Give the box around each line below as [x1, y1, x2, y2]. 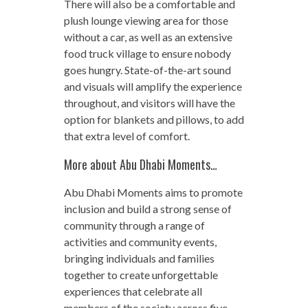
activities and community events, [63, 234, 217, 248]
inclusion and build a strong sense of [63, 201, 232, 215]
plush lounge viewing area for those [63, 13, 228, 27]
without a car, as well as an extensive [63, 30, 232, 43]
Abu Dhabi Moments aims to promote [63, 185, 243, 199]
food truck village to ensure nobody [63, 46, 231, 60]
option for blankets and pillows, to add [63, 112, 244, 126]
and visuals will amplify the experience [63, 79, 242, 93]
